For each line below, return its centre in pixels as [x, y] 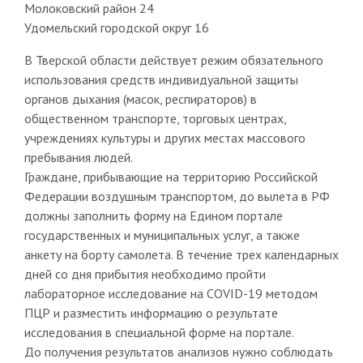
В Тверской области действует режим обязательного [173, 60]
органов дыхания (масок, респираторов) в [140, 98]
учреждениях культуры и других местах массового [164, 137]
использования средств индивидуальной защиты [161, 79]
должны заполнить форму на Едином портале [153, 215]
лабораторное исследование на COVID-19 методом [171, 293]
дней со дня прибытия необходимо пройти [145, 273]
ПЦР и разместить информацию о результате [151, 312]
